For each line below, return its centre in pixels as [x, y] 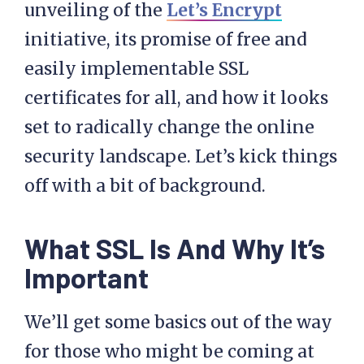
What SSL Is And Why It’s [175, 248]
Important [87, 277]
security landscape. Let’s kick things [181, 156]
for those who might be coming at [169, 351]
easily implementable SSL [136, 69]
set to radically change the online [169, 127]
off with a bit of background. [145, 186]
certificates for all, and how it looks [176, 98]
